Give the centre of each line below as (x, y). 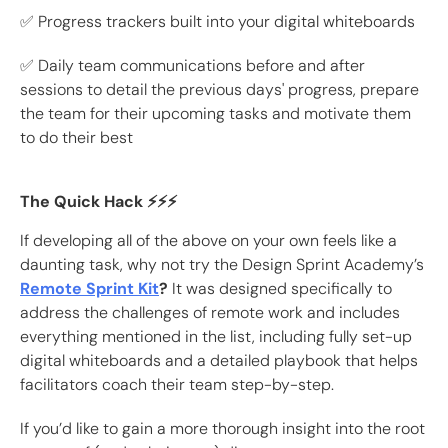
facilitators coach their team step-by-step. (177, 385)
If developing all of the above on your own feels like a (208, 241)
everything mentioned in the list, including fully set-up (216, 337)
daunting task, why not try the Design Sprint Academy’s (222, 265)
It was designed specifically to (282, 289)
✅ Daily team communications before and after (192, 66)
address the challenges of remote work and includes (210, 313)
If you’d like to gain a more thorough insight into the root (222, 429)
